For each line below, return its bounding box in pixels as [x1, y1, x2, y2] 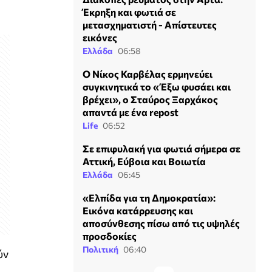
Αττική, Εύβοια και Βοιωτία [83, 155, 206, 167]
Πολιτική [83, 243, 118, 254]
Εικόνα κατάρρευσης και [83, 204, 193, 216]
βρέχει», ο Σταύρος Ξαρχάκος [83, 93, 218, 105]
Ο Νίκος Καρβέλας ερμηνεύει [83, 67, 212, 80]
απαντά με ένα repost [83, 106, 178, 118]
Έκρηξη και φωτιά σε [83, 5, 176, 18]
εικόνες [83, 31, 117, 43]
